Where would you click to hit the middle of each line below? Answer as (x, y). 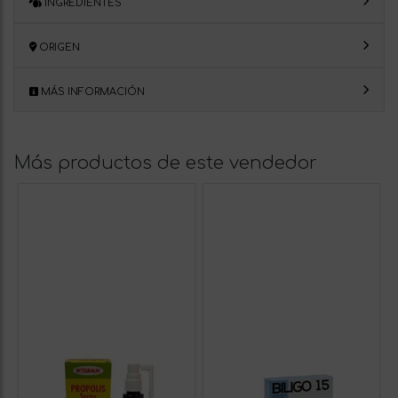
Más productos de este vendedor (166, 163)
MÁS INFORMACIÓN (92, 92)
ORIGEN (58, 48)
